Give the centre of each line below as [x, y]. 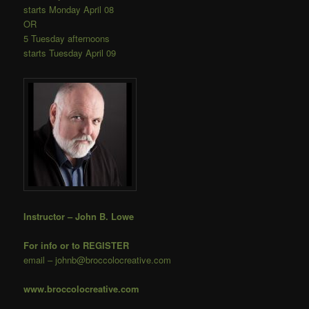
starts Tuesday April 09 [70, 52]
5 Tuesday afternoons [67, 38]
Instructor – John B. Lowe [79, 217]
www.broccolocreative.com [82, 289]
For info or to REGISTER [77, 246]
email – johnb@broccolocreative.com [98, 260]
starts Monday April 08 [69, 9]
